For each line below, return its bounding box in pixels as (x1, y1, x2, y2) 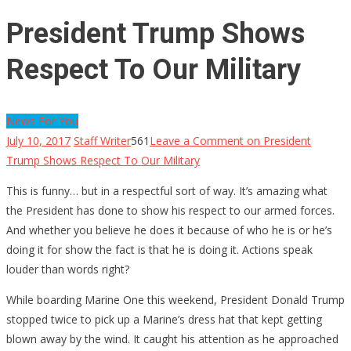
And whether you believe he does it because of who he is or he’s (6, 222, 332, 237)
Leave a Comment (150, 132, 244, 148)
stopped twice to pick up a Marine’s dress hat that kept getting (6, 311, 322, 327)
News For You (6, 113, 78, 128)
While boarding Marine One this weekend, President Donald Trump (6, 291, 345, 307)
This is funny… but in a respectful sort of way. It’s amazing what (6, 183, 327, 198)
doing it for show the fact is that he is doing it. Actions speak (6, 241, 313, 257)
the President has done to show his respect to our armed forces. (6, 202, 335, 218)
